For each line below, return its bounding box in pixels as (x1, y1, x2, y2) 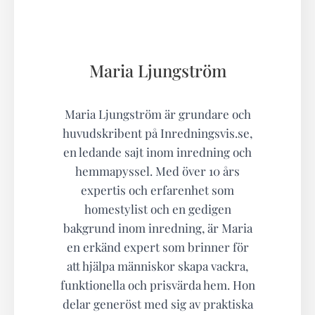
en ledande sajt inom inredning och (63, 144, 252, 160)
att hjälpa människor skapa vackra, (67, 258, 248, 274)
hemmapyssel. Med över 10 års (75, 163, 240, 179)
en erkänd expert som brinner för (66, 239, 249, 255)
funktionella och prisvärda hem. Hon (60, 277, 255, 293)
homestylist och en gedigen (84, 201, 231, 217)
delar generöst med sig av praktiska (62, 296, 253, 312)
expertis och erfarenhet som (81, 182, 234, 198)
